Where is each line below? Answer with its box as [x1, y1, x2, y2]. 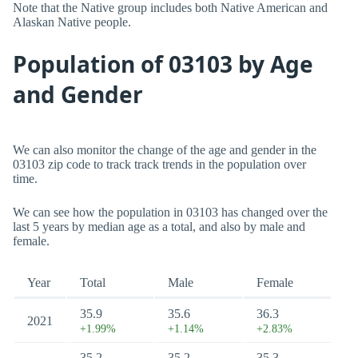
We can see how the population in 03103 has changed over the [13, 205, 328, 219]
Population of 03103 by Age [13, 49, 313, 79]
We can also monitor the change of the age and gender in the [13, 143, 316, 157]
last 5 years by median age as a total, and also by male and [13, 220, 305, 233]
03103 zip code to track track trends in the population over [13, 157, 306, 171]
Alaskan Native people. [13, 15, 131, 29]
